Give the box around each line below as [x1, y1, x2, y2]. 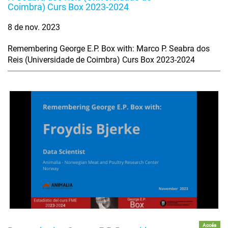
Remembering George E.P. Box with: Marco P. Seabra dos [8, 44, 210, 53]
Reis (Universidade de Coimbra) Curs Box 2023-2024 [8, 55, 195, 65]
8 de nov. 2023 [8, 22, 60, 32]
